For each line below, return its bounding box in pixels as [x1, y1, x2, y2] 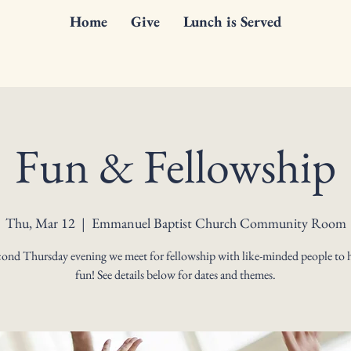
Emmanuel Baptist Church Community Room [91, 214, 346, 232]
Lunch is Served [183, 12, 282, 31]
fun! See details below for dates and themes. [75, 266, 276, 283]
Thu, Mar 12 [5, 214, 75, 232]
